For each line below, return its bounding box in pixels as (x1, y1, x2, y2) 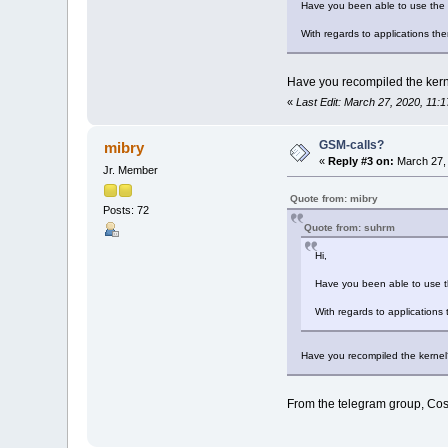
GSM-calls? (319, 137, 385, 152)
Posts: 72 (103, 204, 150, 217)
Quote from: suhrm (303, 221, 395, 233)
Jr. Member (103, 163, 159, 176)
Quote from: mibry (289, 192, 378, 204)
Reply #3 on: (328, 154, 395, 167)
